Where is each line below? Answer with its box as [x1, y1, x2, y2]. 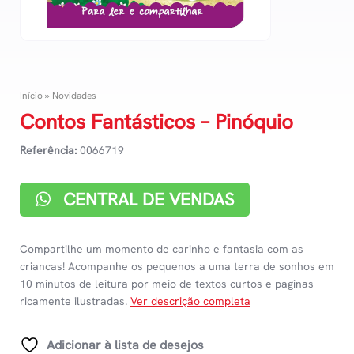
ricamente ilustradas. [20, 294, 130, 309]
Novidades [52, 89, 96, 103]
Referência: [20, 143, 77, 158]
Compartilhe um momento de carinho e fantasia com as [20, 242, 303, 257]
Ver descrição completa [130, 294, 250, 309]
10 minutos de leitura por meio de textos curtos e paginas [20, 277, 314, 292]
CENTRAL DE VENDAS [58, 188, 234, 212]
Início [20, 89, 43, 103]
